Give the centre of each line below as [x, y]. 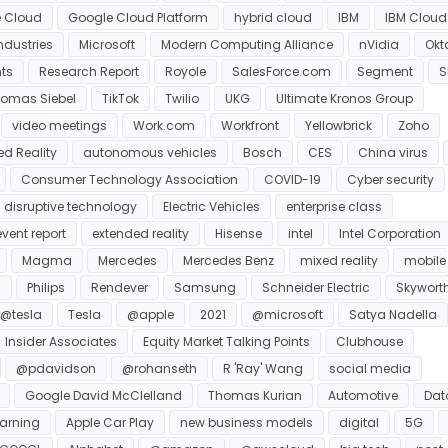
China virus [393, 152]
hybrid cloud [273, 17]
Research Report [89, 71]
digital [359, 422]
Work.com [164, 125]
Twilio [182, 98]
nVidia [379, 44]
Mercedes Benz [228, 260]
